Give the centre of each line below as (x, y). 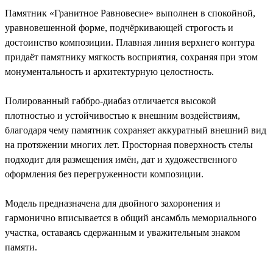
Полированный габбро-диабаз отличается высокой (111, 101)
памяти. (21, 247)
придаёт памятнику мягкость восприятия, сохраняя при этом (131, 57)
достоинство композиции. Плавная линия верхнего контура (130, 42)
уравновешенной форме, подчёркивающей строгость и (119, 27)
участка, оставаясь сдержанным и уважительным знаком (122, 232)
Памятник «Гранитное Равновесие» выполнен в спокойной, (130, 13)
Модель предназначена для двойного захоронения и (113, 203)
